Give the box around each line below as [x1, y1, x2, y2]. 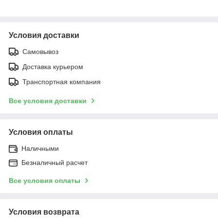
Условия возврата [9, 207, 79, 216]
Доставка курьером [22, 62, 83, 71]
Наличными [21, 144, 59, 152]
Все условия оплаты [9, 176, 80, 184]
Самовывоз [22, 47, 58, 55]
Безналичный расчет [21, 158, 88, 166]
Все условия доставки [9, 96, 87, 105]
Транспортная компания [22, 77, 101, 86]
